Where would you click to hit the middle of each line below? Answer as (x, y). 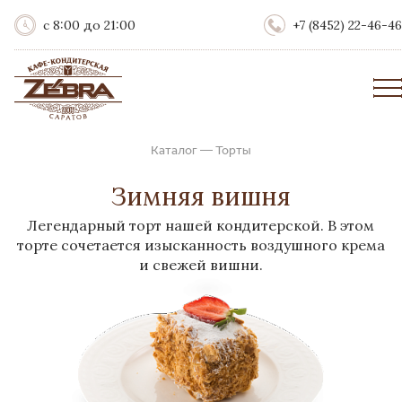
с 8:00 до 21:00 (89, 25)
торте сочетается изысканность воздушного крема (201, 245)
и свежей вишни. (201, 265)
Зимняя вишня (201, 197)
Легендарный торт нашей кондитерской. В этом (201, 225)
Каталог (174, 150)
